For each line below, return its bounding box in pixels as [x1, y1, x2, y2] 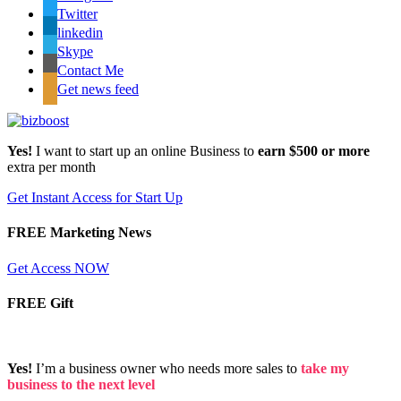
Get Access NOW [7, 260, 109, 276]
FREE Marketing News [7, 225, 151, 241]
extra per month [7, 159, 96, 175]
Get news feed [57, 81, 139, 98]
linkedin [57, 25, 103, 41]
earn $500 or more [258, 143, 370, 159]
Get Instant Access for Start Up [7, 190, 183, 206]
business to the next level [7, 377, 155, 393]
